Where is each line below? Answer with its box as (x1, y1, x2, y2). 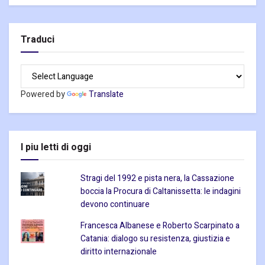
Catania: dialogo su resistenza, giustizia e (80, 232, 230, 245)
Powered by (21, 88, 67, 101)
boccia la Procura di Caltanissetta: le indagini (80, 185, 241, 198)
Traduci (21, 33, 54, 47)
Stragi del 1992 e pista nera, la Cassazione (80, 172, 234, 185)
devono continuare (80, 198, 150, 211)
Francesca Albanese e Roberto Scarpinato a (80, 219, 240, 232)
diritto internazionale (80, 245, 157, 258)
